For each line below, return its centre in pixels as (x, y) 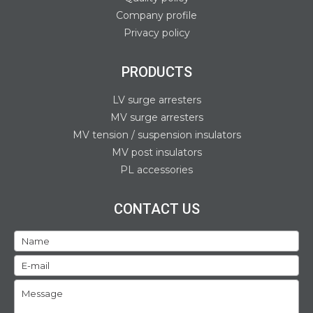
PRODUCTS (156, 72)
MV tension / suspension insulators (156, 135)
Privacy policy (156, 33)
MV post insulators (156, 152)
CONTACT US (156, 209)
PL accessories (156, 170)
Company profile (156, 15)
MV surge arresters (156, 117)
